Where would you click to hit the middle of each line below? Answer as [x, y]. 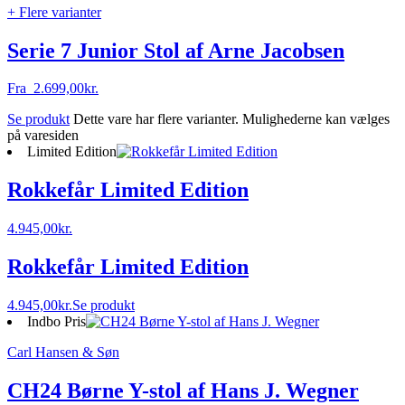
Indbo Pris [57, 322]
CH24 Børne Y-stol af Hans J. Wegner [183, 390]
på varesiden [43, 136]
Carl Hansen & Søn [63, 353]
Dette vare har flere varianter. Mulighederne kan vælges [231, 119]
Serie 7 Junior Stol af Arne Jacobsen [176, 50]
